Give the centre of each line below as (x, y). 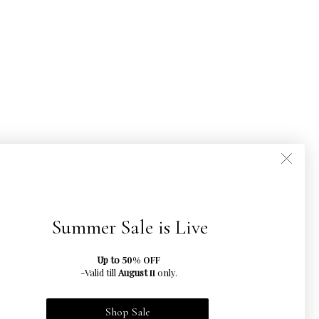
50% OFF (141, 260)
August (134, 272)
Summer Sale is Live (130, 227)
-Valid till (98, 272)
